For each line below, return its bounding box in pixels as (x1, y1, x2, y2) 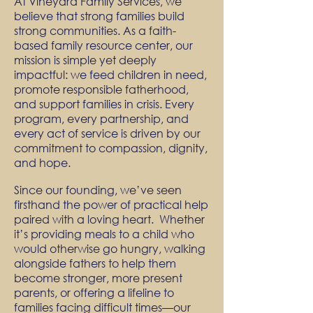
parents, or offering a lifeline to (14, 285, 174, 300)
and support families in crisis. (14, 96, 165, 111)
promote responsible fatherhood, (14, 82, 189, 96)
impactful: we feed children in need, (14, 67, 207, 82)
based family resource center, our (14, 38, 193, 52)
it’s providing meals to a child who (14, 226, 194, 241)
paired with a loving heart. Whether (14, 212, 205, 226)
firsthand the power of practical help (14, 197, 208, 212)
